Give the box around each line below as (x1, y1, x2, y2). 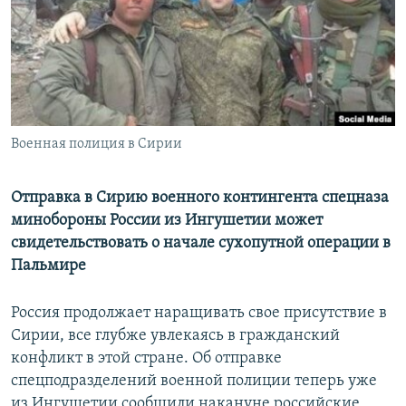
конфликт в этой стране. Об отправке (11, 350, 282, 368)
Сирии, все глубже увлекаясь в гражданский (11, 327, 340, 345)
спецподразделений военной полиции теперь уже (11, 372, 377, 391)
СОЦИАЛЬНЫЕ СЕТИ (16, 91, 123, 104)
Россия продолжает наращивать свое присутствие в (11, 304, 387, 323)
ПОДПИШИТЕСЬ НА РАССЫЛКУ (16, 41, 232, 58)
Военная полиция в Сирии (11, 137, 182, 152)
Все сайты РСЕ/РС (31, 212, 158, 230)
